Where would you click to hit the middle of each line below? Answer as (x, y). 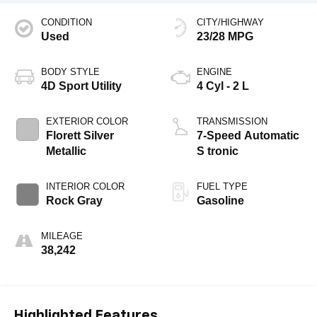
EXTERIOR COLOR (87, 122)
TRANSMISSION (232, 122)
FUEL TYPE (222, 187)
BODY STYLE (70, 72)
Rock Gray (74, 201)
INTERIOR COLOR (85, 187)
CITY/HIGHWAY (230, 23)
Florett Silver (80, 136)
